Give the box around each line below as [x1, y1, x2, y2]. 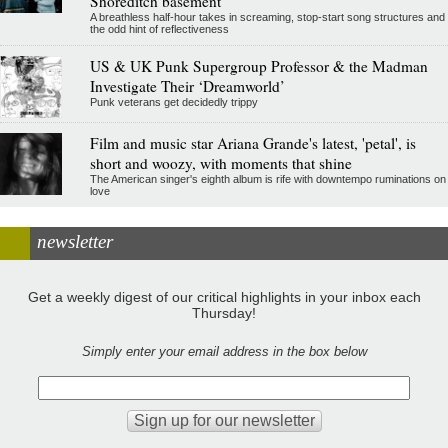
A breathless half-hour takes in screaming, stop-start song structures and [89, 10, 445, 23]
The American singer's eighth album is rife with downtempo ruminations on [89, 172, 446, 185]
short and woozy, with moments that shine [89, 152, 352, 173]
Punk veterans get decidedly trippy [89, 95, 258, 108]
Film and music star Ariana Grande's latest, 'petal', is [89, 132, 416, 153]
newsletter [37, 230, 113, 252]
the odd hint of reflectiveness [89, 22, 229, 35]
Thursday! [192, 305, 256, 322]
